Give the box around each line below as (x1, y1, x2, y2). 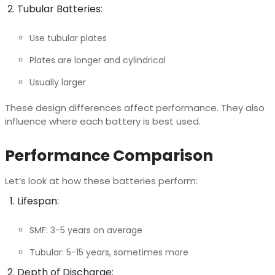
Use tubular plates (29, 31, 107, 44)
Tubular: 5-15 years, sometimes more (29, 246, 188, 258)
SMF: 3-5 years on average (29, 223, 142, 236)
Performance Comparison (4, 144, 213, 166)
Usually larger (29, 76, 86, 88)
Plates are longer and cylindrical (29, 53, 166, 66)
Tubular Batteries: (17, 1, 103, 16)
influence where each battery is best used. (4, 114, 201, 128)
